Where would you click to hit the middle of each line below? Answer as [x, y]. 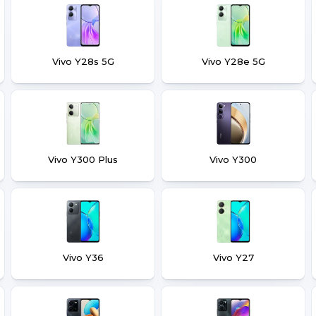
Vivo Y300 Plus [83, 159]
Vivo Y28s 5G [83, 61]
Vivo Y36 [83, 257]
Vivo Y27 [233, 257]
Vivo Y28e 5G [233, 61]
